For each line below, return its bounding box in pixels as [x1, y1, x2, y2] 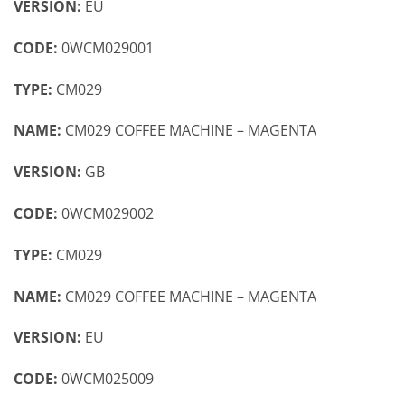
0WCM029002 [61, 203, 154, 224]
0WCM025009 [61, 369, 154, 390]
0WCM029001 [61, 37, 154, 58]
